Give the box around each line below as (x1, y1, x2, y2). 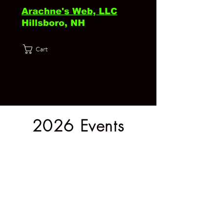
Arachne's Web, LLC (22, 6, 117, 16)
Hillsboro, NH (22, 18, 85, 28)
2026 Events (32, 115, 125, 136)
